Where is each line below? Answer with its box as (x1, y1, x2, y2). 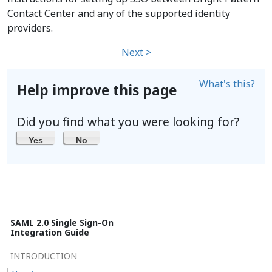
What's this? (199, 77, 255, 90)
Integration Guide (10, 226, 89, 238)
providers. (7, 21, 53, 35)
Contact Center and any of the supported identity (7, 7, 230, 20)
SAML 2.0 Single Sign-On (10, 216, 114, 228)
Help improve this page (17, 81, 177, 100)
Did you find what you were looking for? (17, 114, 239, 130)
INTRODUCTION (10, 250, 77, 262)
